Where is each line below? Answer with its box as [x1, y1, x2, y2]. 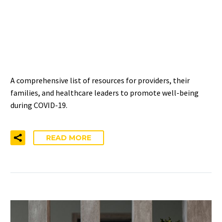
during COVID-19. [10, 100, 67, 110]
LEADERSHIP [10, 40, 104, 57]
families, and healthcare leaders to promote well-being [10, 87, 199, 98]
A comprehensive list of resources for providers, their [10, 75, 190, 85]
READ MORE [46, 133, 91, 142]
